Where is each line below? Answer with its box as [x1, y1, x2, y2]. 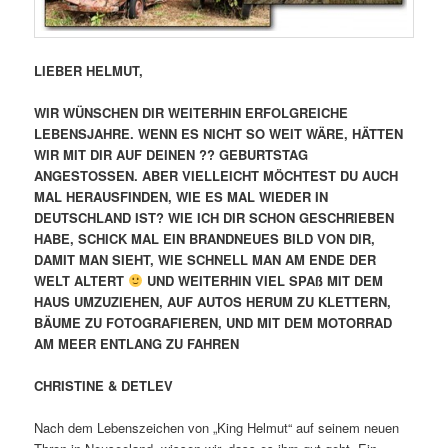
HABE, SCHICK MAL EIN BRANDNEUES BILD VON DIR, [34, 228, 376, 248]
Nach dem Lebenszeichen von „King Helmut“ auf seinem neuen [34, 417, 400, 437]
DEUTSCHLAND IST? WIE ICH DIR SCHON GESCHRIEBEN [34, 207, 395, 227]
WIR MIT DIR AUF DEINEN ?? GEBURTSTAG [34, 144, 309, 164]
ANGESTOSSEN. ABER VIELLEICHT [34, 165, 264, 185]
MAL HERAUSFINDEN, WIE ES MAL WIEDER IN [34, 186, 329, 206]
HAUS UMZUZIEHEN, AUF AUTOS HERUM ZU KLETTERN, [34, 291, 392, 311]
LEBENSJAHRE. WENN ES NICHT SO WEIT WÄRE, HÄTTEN [34, 123, 404, 143]
